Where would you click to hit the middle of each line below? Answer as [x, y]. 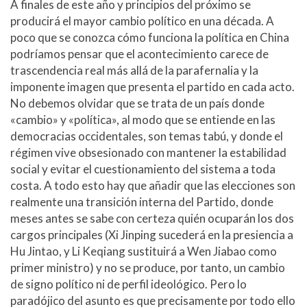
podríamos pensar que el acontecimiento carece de [139, 53]
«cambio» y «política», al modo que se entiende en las [143, 119]
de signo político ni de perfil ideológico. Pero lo [128, 284]
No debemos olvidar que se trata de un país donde [137, 103]
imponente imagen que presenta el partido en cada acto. [152, 86]
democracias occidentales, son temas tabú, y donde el [147, 136]
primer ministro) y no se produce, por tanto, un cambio [148, 267]
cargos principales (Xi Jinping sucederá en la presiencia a [152, 234]
